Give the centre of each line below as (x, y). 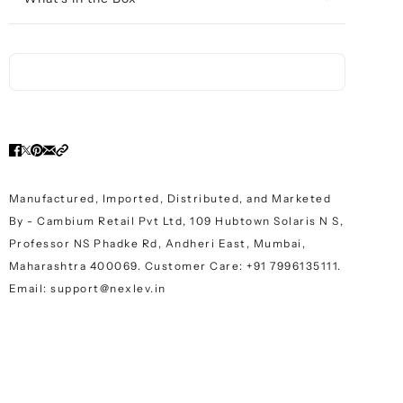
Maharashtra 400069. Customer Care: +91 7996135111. (175, 266)
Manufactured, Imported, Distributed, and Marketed (170, 199)
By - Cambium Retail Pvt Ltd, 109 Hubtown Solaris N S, (176, 221)
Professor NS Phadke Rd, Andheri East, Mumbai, (157, 244)
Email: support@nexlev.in (87, 289)
